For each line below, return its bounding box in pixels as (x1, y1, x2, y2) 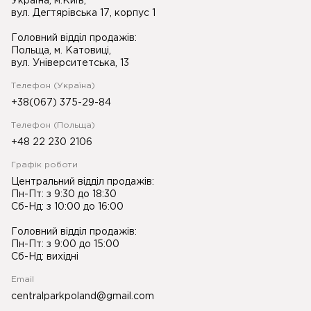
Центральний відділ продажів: (11, 178, 154, 186)
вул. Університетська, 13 (11, 59, 129, 67)
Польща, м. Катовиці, (11, 47, 111, 55)
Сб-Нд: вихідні (11, 253, 78, 261)
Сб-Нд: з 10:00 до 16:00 (11, 203, 126, 211)
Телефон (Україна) (11, 82, 95, 90)
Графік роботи (11, 161, 78, 169)
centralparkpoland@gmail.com (11, 292, 154, 301)
